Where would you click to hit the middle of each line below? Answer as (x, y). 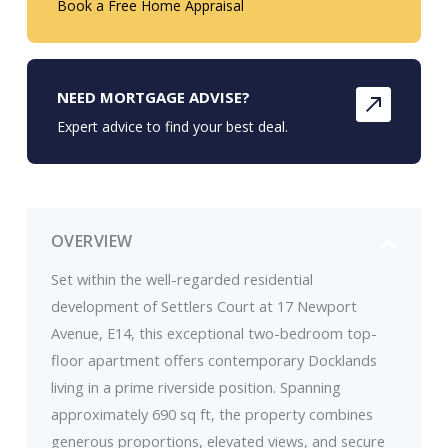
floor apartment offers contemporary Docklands (213, 360)
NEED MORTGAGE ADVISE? (153, 97)
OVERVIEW (91, 241)
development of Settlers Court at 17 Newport (203, 306)
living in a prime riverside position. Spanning (195, 387)
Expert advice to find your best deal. (172, 127)
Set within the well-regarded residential (181, 279)
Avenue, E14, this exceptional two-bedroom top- (213, 333)
